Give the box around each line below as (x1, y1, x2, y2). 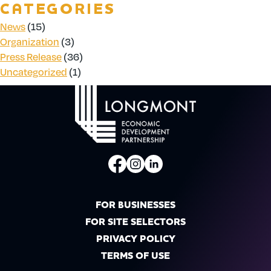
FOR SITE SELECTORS (85, 215, 186, 229)
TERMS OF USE (101, 249, 170, 263)
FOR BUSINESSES (96, 198, 175, 212)
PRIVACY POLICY (96, 232, 175, 246)
